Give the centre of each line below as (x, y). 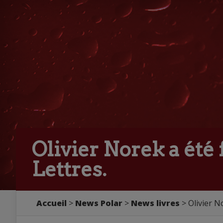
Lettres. (69, 169)
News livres (155, 203)
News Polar (99, 203)
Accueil (52, 203)
